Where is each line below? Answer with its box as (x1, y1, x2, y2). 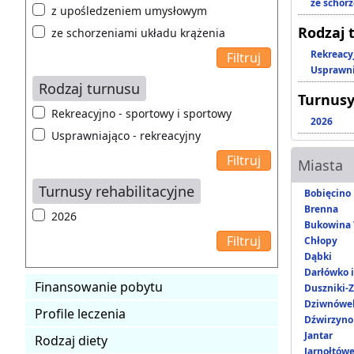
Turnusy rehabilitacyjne (39, 181, 194, 201)
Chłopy (304, 233, 337, 247)
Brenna (304, 201, 338, 216)
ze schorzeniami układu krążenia (51, 24, 225, 40)
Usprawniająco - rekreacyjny (51, 127, 201, 143)
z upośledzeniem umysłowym (51, 2, 207, 18)
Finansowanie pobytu (35, 277, 163, 296)
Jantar (304, 328, 333, 342)
